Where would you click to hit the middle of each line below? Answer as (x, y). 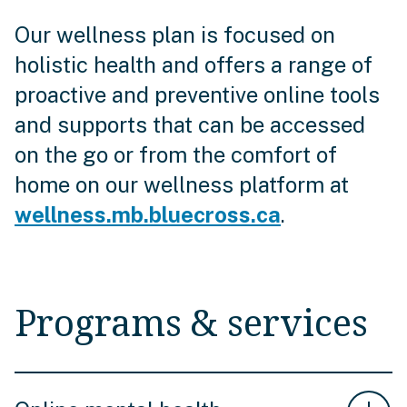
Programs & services (191, 322)
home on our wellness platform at (182, 184)
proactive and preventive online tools (197, 94)
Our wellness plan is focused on (175, 35)
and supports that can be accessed (190, 124)
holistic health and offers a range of (194, 65)
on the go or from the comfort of (176, 154)
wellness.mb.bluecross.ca (148, 214)
